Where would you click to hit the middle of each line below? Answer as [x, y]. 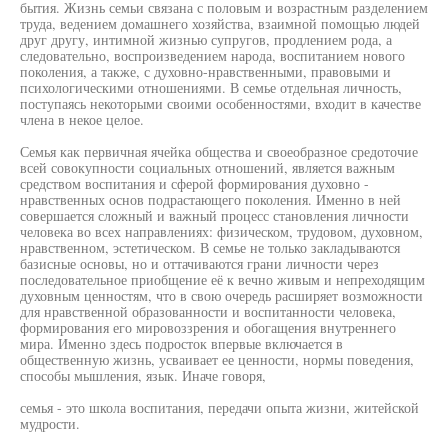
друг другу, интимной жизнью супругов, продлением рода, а [206, 39]
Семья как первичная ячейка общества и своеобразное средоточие [219, 151]
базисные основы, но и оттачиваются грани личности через [199, 263]
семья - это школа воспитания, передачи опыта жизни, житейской [219, 407]
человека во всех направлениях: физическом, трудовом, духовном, [221, 231]
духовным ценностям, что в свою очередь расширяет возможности [221, 295]
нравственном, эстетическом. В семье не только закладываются [210, 247]
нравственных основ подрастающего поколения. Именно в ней [210, 199]
